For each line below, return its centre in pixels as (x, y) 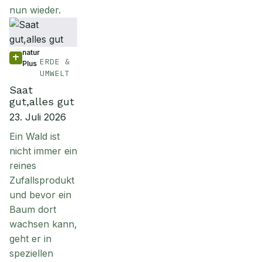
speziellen (31, 253)
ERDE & (55, 62)
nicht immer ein (43, 151)
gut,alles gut (42, 101)
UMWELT (55, 73)
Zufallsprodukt (42, 180)
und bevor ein (40, 195)
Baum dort (33, 209)
